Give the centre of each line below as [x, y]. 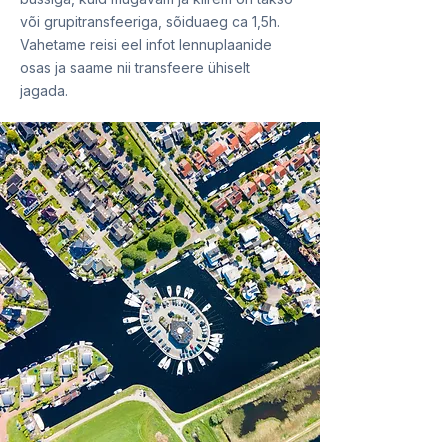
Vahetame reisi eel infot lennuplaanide [146, 44]
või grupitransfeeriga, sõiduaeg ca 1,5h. [150, 21]
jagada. [44, 90]
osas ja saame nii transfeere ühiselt [135, 67]
